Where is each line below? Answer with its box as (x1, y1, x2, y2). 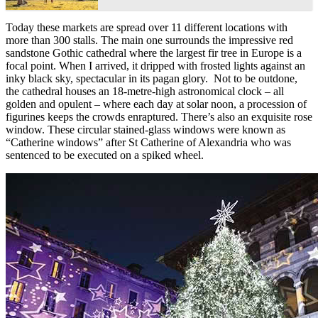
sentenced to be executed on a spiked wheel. (6, 148, 204, 161)
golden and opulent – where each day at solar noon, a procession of (6, 97, 307, 110)
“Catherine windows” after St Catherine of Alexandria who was (6, 136, 291, 148)
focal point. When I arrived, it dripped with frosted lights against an (6, 59, 305, 72)
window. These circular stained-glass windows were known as (6, 123, 285, 136)
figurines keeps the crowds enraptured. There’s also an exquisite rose (6, 110, 312, 123)
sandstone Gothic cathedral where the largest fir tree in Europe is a (6, 46, 302, 59)
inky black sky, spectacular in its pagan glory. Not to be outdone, (6, 72, 297, 84)
